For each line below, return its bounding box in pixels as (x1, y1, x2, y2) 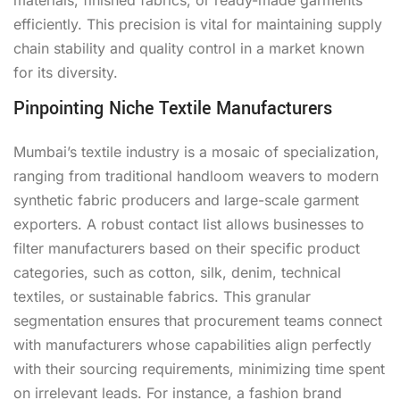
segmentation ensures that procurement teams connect (13, 311, 382, 329)
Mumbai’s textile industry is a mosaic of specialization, (13, 142, 379, 161)
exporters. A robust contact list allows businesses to (13, 214, 364, 233)
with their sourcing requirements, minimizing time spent (13, 359, 385, 378)
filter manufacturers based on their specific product (13, 238, 360, 257)
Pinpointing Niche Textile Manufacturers (13, 95, 332, 121)
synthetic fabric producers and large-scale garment (13, 190, 359, 209)
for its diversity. (13, 62, 118, 81)
